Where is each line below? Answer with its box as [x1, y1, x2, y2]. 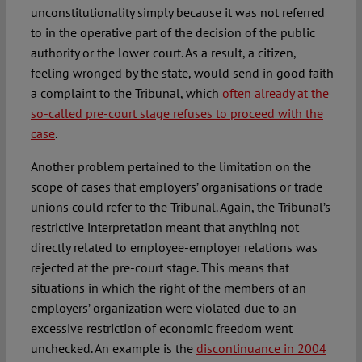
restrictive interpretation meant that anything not [30, 219, 299, 236]
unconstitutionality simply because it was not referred [30, 4, 325, 21]
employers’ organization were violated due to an [30, 300, 297, 317]
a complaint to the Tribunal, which [30, 85, 222, 102]
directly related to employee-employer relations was [30, 239, 318, 256]
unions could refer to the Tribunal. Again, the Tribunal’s [30, 199, 330, 216]
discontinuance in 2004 [196, 340, 326, 357]
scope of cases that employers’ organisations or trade [30, 179, 322, 196]
